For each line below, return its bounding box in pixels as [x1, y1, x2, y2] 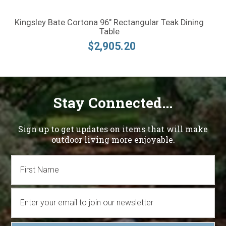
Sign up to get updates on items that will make [18, 124, 208, 134]
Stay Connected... [53, 93, 173, 112]
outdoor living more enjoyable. [51, 134, 175, 145]
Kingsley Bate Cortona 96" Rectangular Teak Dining [15, 18, 204, 27]
